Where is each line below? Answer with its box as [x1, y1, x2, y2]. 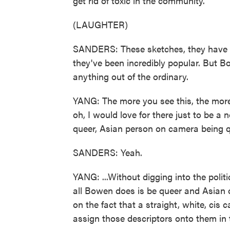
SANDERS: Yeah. [73, 146, 142, 159]
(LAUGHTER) [73, 18, 128, 31]
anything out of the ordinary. [73, 70, 188, 83]
